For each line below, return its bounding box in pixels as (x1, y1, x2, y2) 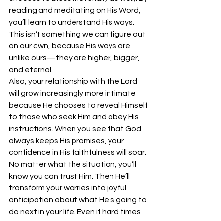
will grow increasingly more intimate (9, 89, 137, 97)
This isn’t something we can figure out (9, 30, 147, 38)
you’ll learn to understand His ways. (9, 18, 136, 26)
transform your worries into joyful (9, 184, 128, 192)
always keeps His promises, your (9, 137, 125, 145)
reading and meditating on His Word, (9, 6, 142, 14)
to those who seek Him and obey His (9, 113, 140, 121)
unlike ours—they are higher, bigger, (9, 54, 141, 62)
